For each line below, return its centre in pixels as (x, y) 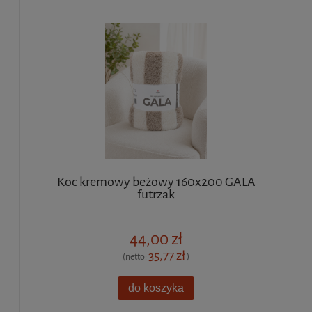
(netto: (135, 257)
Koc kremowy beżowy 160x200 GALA (156, 181)
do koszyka (156, 288)
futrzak (156, 194)
